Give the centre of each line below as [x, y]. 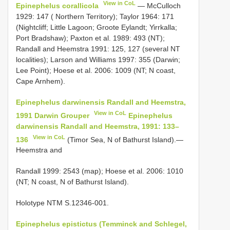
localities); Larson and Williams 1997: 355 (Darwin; [98, 59]
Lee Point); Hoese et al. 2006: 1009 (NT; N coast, [96, 70]
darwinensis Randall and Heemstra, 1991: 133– [98, 126]
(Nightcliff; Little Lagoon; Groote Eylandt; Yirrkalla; [97, 27]
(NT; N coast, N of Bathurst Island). [72, 182]
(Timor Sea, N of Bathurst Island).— [124, 139]
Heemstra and [39, 150]
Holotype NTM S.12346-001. [62, 203]
